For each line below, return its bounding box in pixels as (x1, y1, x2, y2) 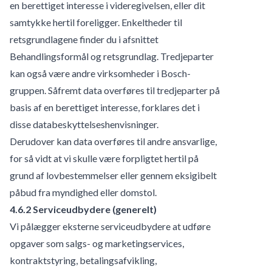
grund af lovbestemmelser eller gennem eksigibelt (10, 169, 217, 181)
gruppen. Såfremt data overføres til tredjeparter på (10, 84, 220, 96)
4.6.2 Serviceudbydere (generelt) (10, 203, 157, 215)
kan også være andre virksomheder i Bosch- (10, 67, 191, 79)
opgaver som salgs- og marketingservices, (10, 237, 184, 249)
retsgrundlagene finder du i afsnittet (10, 33, 158, 45)
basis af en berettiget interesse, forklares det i (10, 101, 200, 113)
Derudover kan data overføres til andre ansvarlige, (10, 135, 217, 147)
